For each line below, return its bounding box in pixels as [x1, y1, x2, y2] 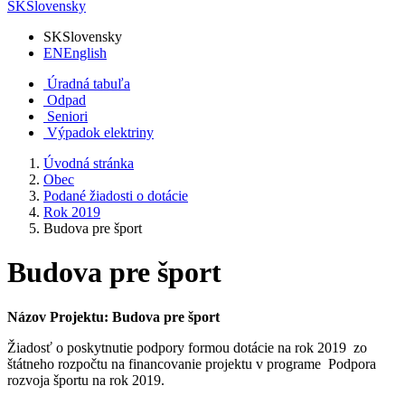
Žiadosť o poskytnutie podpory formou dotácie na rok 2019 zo [7, 339, 367, 355]
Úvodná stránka [43, 155, 134, 171]
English [63, 45, 107, 61]
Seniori [47, 108, 88, 124]
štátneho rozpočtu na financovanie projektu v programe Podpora [7, 355, 376, 372]
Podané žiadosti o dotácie [43, 188, 188, 203]
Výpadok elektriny [47, 125, 154, 140]
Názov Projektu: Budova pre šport [7, 308, 220, 325]
